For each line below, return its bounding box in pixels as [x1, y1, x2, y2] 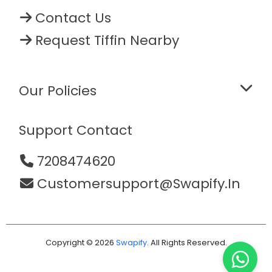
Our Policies [19, 81, 97, 101]
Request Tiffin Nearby [32, 31, 180, 50]
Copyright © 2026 [45, 237, 116, 248]
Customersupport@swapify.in [33, 174, 241, 194]
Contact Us [32, 8, 112, 28]
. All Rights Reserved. [146, 237, 227, 248]
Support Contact [19, 121, 133, 140]
